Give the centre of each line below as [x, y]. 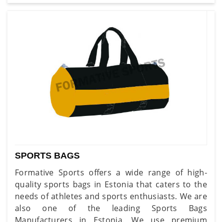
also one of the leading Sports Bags [111, 208]
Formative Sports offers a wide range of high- [111, 172]
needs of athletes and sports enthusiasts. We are [111, 196]
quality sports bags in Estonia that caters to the [111, 184]
